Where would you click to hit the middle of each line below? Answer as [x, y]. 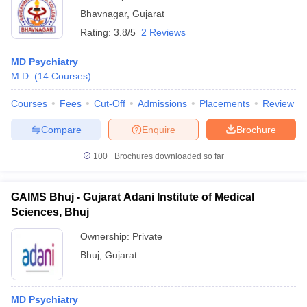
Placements [225, 103]
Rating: [97, 32]
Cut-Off [110, 103]
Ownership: [106, 236]
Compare [61, 129]
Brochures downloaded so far [168, 156]
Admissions [162, 103]
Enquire [159, 129]
